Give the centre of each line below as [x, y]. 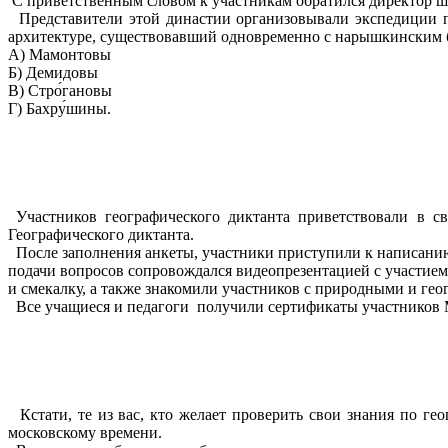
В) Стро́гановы [60, 91]
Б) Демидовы [53, 73]
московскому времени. [85, 433]
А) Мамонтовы [59, 55]
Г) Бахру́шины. [59, 109]
